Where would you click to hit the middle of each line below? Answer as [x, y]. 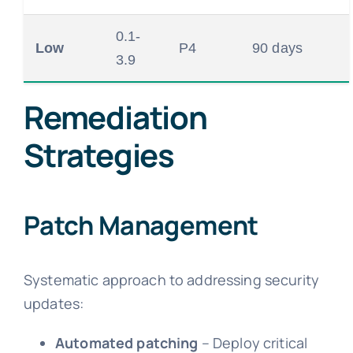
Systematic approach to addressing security [171, 279]
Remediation [115, 117]
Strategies [98, 155]
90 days [277, 48]
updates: [54, 303]
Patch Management [141, 225]
